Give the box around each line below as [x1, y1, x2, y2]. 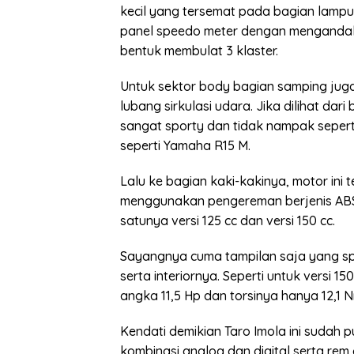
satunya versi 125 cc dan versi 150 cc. [120, 213, 335, 229]
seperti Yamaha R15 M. [120, 137, 250, 154]
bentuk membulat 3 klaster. [120, 43, 278, 59]
